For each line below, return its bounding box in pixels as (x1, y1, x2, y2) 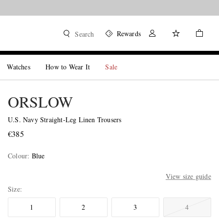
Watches (7, 62, 30, 71)
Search (75, 29, 94, 39)
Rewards (116, 29, 141, 38)
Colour (7, 151, 28, 160)
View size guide (165, 172, 211, 181)
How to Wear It (45, 62, 90, 71)
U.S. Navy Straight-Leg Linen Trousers (7, 115, 122, 124)
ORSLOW (7, 91, 73, 112)
